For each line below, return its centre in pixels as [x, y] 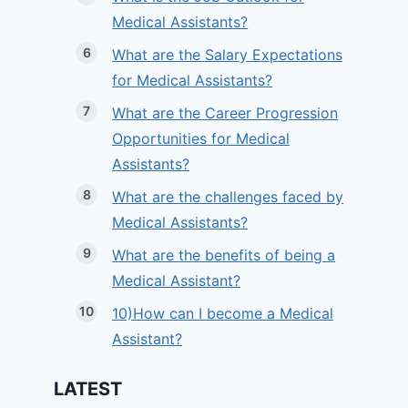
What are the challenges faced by [228, 197]
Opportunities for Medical [201, 139]
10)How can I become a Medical [223, 314]
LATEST [88, 388]
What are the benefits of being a [224, 255]
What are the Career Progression [225, 113]
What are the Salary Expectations [228, 55]
